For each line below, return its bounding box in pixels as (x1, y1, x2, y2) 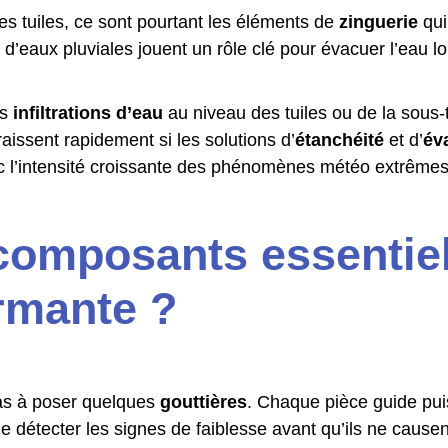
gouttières (160, 392, 247, 412)
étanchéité (295, 130, 384, 150)
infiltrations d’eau (13, 103, 163, 123)
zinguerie (339, 12, 418, 32)
